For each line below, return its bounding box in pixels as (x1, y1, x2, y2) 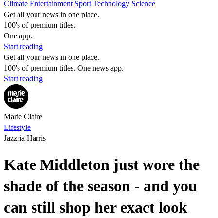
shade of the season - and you (4, 177, 197, 195)
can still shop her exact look (4, 199, 187, 217)
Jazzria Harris (4, 134, 46, 142)
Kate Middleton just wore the (4, 156, 200, 174)
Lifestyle (4, 123, 31, 131)
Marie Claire (4, 112, 42, 121)
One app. (4, 32, 32, 40)
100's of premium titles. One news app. (4, 64, 124, 72)
